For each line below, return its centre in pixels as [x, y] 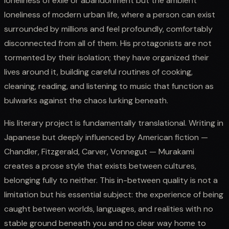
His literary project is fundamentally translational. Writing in [114, 123]
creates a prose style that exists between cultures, [100, 166]
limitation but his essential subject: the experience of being [114, 194]
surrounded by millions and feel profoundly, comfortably [108, 29]
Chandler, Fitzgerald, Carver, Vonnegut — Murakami [99, 151]
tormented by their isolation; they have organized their [107, 57]
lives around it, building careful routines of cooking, [98, 72]
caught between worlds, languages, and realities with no [109, 209]
